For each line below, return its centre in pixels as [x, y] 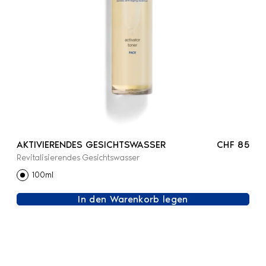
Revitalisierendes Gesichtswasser [78, 157]
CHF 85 [233, 144]
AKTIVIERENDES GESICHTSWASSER [91, 144]
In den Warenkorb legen [133, 199]
